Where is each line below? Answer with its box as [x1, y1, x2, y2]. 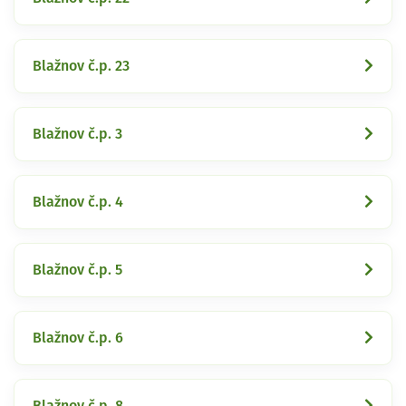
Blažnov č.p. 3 [33, 126, 122, 141]
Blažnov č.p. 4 [33, 194, 123, 209]
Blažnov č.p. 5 [33, 262, 122, 277]
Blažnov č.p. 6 [33, 330, 123, 345]
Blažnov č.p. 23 [33, 58, 130, 73]
